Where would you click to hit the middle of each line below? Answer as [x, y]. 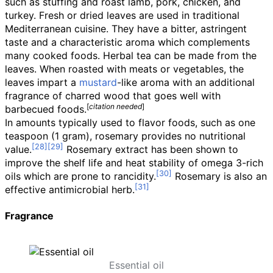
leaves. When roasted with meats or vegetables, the [124, 69]
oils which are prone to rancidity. [80, 176]
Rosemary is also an [219, 176]
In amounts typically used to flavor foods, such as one [130, 122]
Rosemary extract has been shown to [151, 149]
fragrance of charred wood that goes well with [113, 96]
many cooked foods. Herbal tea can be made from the [131, 55]
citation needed [115, 106]
